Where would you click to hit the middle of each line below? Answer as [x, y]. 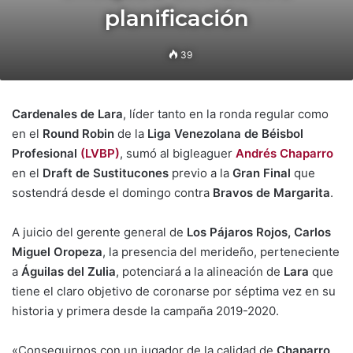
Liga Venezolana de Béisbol [225, 134]
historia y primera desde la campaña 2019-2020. [145, 311]
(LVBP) [100, 153]
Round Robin [78, 134]
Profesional [46, 153]
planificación [176, 18]
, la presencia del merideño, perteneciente [221, 252]
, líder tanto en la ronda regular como [226, 114]
